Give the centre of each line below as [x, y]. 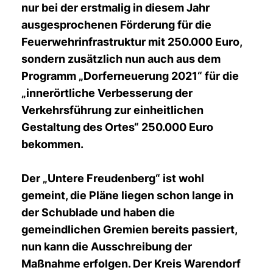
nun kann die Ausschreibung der [107, 246]
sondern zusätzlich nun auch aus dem [121, 59]
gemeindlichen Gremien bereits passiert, [129, 229]
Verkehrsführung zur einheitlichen [112, 110]
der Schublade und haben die [98, 212]
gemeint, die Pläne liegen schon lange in [127, 195]
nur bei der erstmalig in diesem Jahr [115, 8]
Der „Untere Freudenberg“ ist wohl [113, 178]
